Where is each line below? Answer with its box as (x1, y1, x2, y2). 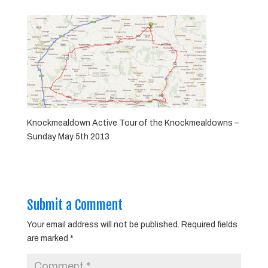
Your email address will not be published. (26, 220, 179, 229)
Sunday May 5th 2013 (26, 132, 109, 141)
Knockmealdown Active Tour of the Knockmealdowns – (26, 118, 239, 127)
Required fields (181, 220, 237, 229)
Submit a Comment (26, 196, 123, 213)
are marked (26, 233, 70, 243)
